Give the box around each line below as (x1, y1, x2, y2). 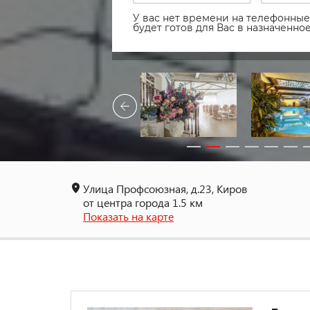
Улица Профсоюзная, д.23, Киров (83, 181, 247, 196)
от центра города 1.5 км (83, 194, 203, 210)
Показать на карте (83, 208, 174, 224)
